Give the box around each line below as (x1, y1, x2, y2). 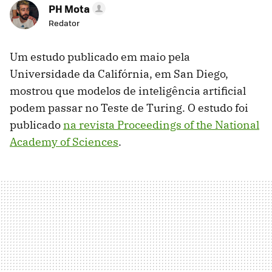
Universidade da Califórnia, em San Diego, (10, 67, 228, 81)
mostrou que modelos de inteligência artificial (10, 84, 246, 98)
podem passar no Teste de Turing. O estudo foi (10, 101, 248, 115)
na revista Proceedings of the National (63, 118, 259, 132)
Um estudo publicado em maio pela (10, 50, 190, 64)
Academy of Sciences (10, 135, 118, 149)
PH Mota (49, 1, 90, 16)
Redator (49, 17, 80, 29)
